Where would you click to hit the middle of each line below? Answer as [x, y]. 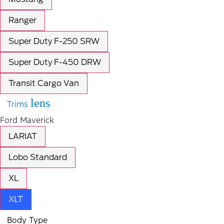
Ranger [22, 20]
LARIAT [23, 136]
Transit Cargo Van [44, 83]
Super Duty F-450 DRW [55, 62]
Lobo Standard [38, 157]
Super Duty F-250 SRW [54, 41]
